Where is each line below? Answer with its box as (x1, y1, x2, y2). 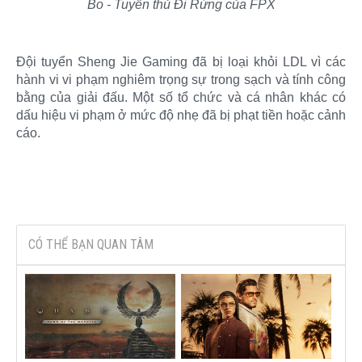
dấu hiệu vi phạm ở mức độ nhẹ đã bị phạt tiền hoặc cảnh (16, 107, 346, 122)
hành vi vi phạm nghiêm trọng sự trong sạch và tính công (16, 72, 346, 86)
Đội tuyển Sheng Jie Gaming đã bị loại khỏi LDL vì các (16, 54, 346, 69)
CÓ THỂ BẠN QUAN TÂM (28, 236, 154, 252)
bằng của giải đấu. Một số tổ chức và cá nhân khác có (16, 90, 346, 104)
